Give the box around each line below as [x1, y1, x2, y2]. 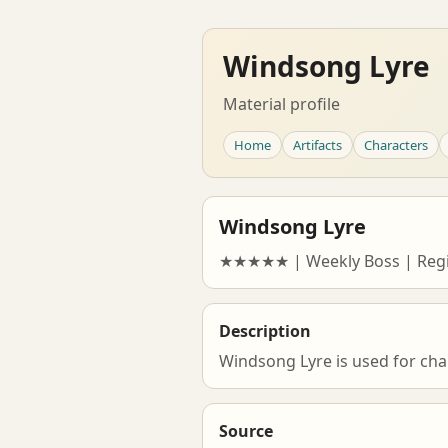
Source [219, 420, 273, 442]
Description [219, 320, 311, 342]
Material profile [223, 93, 340, 115]
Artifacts [293, 136, 342, 154]
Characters [364, 136, 428, 154]
